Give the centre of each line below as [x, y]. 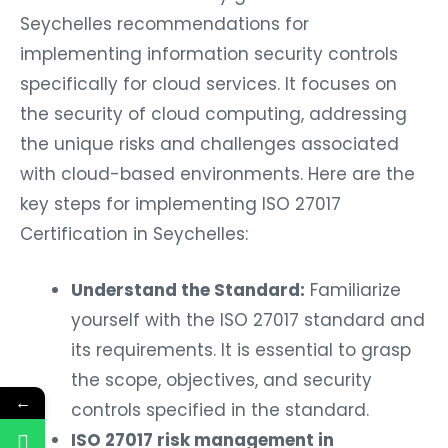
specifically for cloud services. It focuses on [208, 84]
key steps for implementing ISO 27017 [180, 204]
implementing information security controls [209, 54]
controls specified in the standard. [220, 410]
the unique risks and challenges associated [209, 144]
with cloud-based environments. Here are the [217, 174]
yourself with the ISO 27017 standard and [248, 320]
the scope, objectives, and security [221, 380]
